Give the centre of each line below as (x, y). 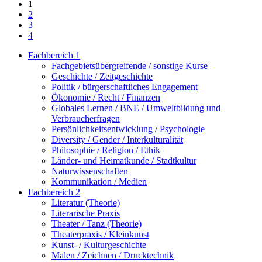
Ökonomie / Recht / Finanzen (106, 98)
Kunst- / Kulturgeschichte (99, 245)
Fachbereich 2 (54, 192)
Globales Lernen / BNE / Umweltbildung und (136, 108)
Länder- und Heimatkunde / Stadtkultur (124, 161)
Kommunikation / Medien (99, 182)
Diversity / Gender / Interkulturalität (117, 140)
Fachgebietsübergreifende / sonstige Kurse (130, 66)
